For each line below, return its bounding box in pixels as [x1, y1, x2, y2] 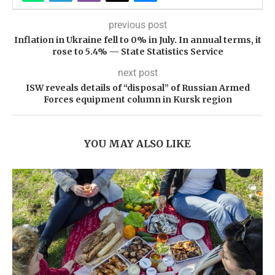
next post [117, 67, 158, 79]
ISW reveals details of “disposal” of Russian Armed [25, 82, 250, 93]
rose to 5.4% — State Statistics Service [52, 46, 223, 57]
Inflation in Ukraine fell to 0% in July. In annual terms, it [14, 34, 261, 45]
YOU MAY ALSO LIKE [84, 137, 191, 150]
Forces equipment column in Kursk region [43, 94, 232, 105]
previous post [108, 19, 167, 31]
